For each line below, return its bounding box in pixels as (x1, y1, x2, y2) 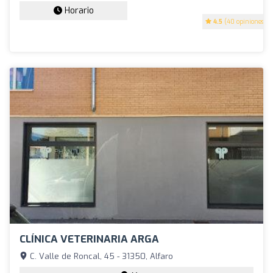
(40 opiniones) (222, 18, 266, 26)
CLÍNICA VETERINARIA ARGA (19, 232, 159, 246)
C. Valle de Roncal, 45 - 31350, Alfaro (27, 250, 173, 261)
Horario (62, 5, 94, 17)
